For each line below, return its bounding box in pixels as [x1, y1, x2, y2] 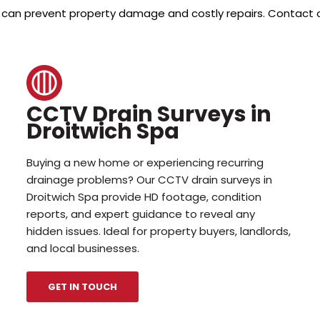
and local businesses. [26, 240, 140, 256]
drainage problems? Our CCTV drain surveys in [26, 171, 273, 187]
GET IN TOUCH [48, 279, 118, 294]
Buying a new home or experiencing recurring [26, 154, 264, 170]
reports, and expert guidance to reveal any [26, 206, 256, 221]
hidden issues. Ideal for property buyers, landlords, [26, 223, 291, 239]
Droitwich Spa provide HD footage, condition [26, 189, 262, 204]
